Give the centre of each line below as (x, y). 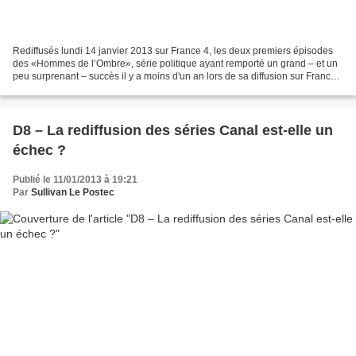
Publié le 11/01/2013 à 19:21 (75, 179)
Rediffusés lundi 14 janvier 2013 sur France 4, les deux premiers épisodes (173, 50)
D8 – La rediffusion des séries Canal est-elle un (173, 130)
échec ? (39, 150)
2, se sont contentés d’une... (73, 89)
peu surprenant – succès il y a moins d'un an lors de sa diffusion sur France (174, 76)
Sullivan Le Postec (73, 192)
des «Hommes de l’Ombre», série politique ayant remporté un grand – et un (175, 63)
